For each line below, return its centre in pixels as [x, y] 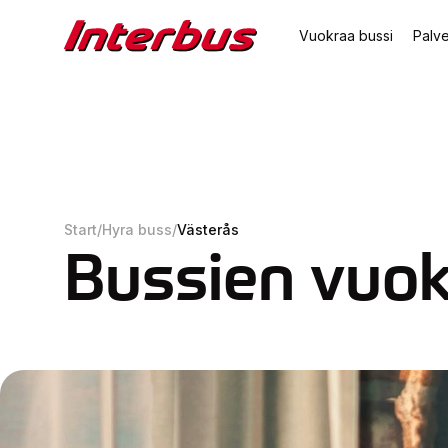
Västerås [208, 230]
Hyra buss [137, 230]
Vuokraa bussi [345, 35]
